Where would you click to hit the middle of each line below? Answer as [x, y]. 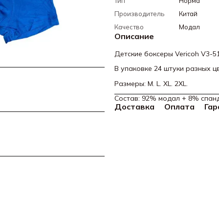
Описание [134, 36]
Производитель [139, 14]
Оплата [179, 107]
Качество [129, 27]
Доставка [134, 107]
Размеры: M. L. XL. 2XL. [151, 83]
